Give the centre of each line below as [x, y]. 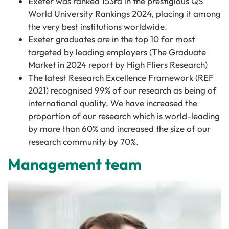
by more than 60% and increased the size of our [119, 129]
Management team [75, 164]
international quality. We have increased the [113, 103]
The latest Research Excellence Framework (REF [121, 77]
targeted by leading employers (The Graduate [117, 52]
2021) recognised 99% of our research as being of [122, 90]
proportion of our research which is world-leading [124, 116]
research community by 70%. [83, 141]
